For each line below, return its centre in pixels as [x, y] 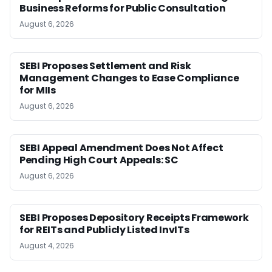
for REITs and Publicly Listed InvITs [104, 230]
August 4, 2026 [47, 246]
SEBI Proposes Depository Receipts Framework [134, 218]
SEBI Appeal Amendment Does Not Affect [121, 148]
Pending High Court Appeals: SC [99, 160]
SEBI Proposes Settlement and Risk [105, 66]
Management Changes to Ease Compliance [129, 78]
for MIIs [38, 90]
